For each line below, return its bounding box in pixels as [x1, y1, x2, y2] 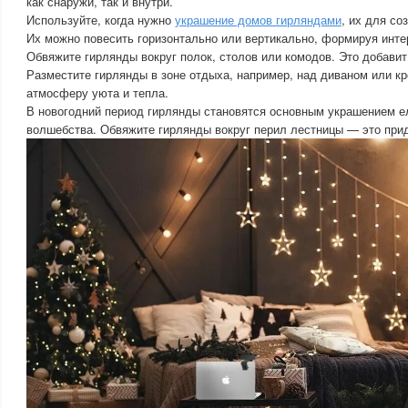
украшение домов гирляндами [175, 11, 342, 28]
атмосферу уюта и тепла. [26, 84, 168, 101]
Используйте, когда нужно [26, 11, 175, 28]
